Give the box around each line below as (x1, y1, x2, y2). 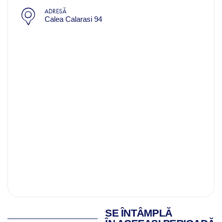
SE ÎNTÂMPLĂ (105, 207, 172, 220)
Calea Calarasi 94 (44, 14, 102, 23)
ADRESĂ (44, 7, 66, 15)
